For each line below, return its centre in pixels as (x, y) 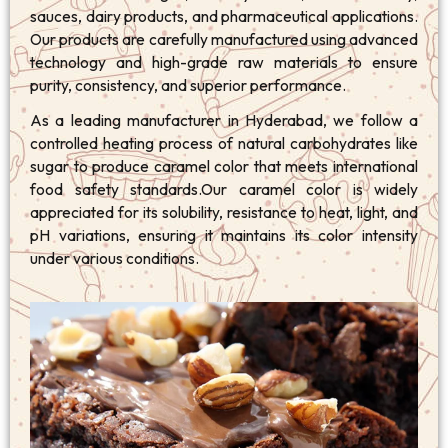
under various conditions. (116, 258)
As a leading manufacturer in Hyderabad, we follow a (224, 120)
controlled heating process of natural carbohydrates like (224, 143)
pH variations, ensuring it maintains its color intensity (224, 235)
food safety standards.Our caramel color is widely (224, 189)
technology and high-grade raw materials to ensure (224, 62)
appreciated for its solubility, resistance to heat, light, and (224, 212)
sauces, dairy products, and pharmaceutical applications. (224, 16)
